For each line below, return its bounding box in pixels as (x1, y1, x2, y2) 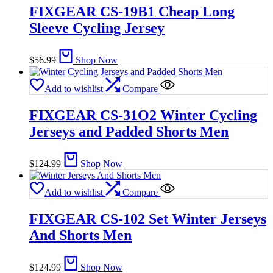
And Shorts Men (29, 227, 132, 243)
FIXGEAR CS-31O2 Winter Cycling (29, 107, 257, 123)
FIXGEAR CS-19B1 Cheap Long (29, 4, 235, 20)
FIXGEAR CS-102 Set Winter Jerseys (29, 210, 266, 227)
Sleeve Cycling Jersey (29, 20, 165, 37)
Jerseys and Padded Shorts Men (29, 123, 229, 140)
